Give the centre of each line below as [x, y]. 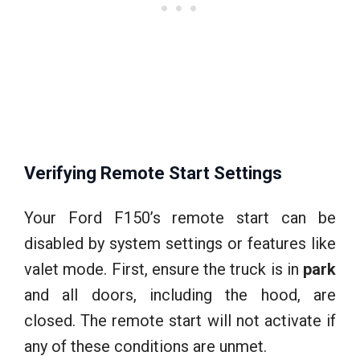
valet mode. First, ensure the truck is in [164, 269]
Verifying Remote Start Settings [153, 173]
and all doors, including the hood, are [180, 295]
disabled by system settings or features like [180, 243]
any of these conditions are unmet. [145, 346]
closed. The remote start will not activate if [180, 320]
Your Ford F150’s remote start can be [180, 217]
